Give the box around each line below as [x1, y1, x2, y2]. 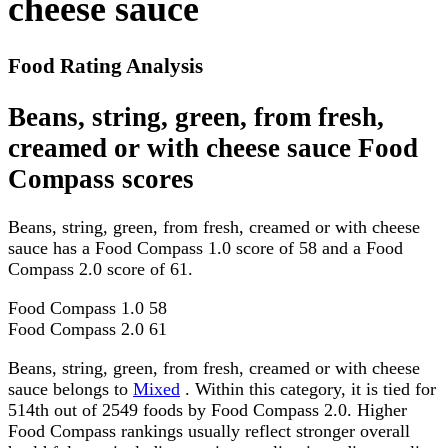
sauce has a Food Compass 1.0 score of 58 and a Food [8, 238, 403, 259]
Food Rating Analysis [8, 54, 203, 79]
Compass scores [8, 163, 194, 194]
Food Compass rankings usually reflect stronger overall [8, 421, 410, 442]
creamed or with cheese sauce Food [8, 132, 418, 163]
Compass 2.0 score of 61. [8, 259, 193, 280]
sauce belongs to [8, 379, 133, 400]
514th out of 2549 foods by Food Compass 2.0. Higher [8, 400, 407, 421]
